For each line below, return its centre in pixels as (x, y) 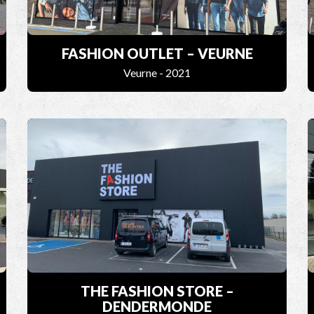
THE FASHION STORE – (157, 291)
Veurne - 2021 (157, 73)
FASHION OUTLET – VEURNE (157, 54)
